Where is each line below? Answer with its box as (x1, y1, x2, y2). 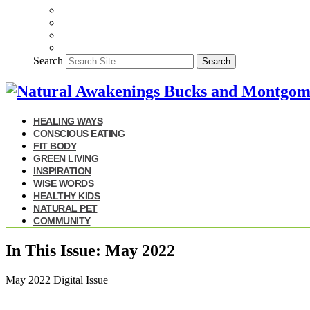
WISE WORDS (33, 177, 93, 189)
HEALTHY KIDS (33, 190, 100, 201)
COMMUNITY (33, 215, 91, 226)
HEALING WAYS (33, 115, 102, 127)
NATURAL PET (33, 202, 98, 214)
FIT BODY (33, 140, 76, 152)
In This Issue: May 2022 (6, 241, 175, 259)
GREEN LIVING (33, 152, 98, 164)
